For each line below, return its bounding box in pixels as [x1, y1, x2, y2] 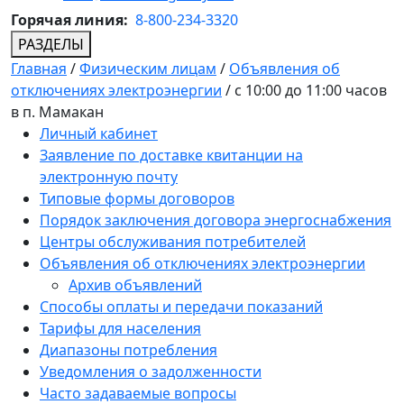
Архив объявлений [69, 275, 202, 296]
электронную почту [40, 167, 178, 188]
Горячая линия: [11, 10, 132, 31]
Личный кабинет [40, 124, 158, 144]
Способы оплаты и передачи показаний [40, 297, 323, 317]
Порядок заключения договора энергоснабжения [40, 210, 391, 231]
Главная [11, 59, 67, 79]
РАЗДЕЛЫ [18, 34, 84, 55]
